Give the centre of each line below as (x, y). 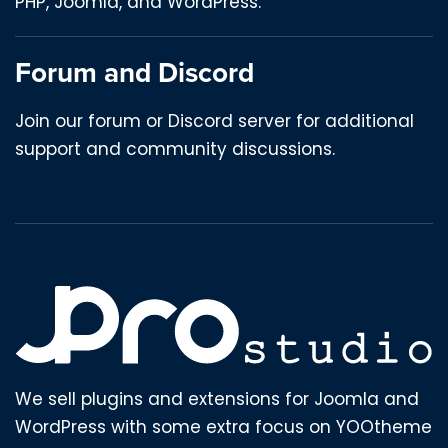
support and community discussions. (175, 149)
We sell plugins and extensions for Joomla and (217, 399)
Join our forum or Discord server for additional (214, 121)
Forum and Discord (134, 72)
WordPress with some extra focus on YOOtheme (223, 427)
